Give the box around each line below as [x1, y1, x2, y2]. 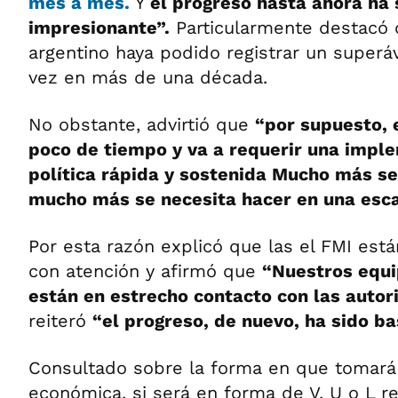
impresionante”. [28, 17, 170, 38]
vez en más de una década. [28, 67, 267, 88]
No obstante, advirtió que [28, 114, 255, 135]
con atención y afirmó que [28, 260, 262, 282]
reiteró [28, 310, 92, 331]
